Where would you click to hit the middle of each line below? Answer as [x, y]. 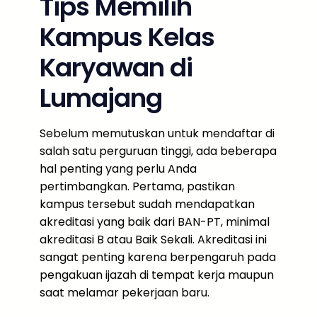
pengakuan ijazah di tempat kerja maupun [157, 275]
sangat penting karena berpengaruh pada [158, 257]
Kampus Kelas [127, 37]
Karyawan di [116, 68]
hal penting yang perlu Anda [118, 169]
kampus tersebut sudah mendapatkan [147, 204]
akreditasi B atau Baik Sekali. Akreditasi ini [153, 240]
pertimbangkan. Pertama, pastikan [137, 186]
